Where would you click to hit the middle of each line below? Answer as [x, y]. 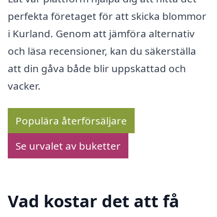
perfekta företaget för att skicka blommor [107, 16]
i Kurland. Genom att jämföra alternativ [101, 34]
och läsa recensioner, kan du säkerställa [102, 51]
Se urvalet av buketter [68, 146]
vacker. [24, 86]
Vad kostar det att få [93, 201]
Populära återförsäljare [71, 120]
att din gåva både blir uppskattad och [97, 69]
